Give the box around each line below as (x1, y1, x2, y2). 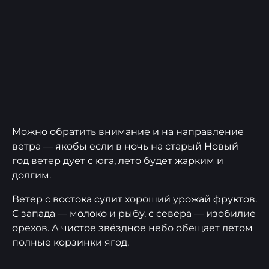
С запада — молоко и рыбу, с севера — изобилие (12, 207, 256, 219)
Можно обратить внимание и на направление (12, 125, 244, 138)
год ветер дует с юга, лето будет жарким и (12, 154, 223, 166)
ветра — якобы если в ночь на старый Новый (12, 140, 238, 152)
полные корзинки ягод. (12, 236, 129, 248)
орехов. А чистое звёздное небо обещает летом (12, 222, 253, 234)
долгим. (12, 169, 51, 181)
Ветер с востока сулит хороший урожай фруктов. (12, 193, 257, 205)
